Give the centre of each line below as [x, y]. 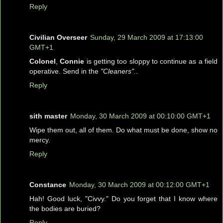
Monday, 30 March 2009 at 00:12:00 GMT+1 [139, 184]
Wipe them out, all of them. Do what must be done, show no [123, 130]
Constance [48, 184]
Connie [72, 61]
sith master [48, 116]
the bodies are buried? [65, 208]
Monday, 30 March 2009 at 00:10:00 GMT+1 [140, 116]
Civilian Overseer [58, 37]
